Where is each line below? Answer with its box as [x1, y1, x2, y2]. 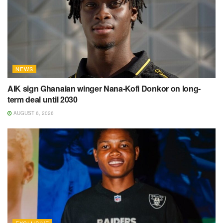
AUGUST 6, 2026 [12, 109, 54, 116]
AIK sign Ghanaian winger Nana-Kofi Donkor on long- [7, 82, 201, 94]
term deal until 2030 [7, 93, 78, 105]
